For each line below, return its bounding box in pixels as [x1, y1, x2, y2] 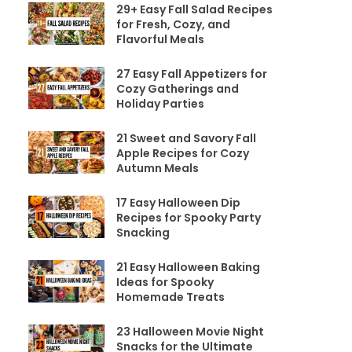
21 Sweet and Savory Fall [115, 130, 256, 146]
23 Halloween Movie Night [115, 324, 264, 339]
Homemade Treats [115, 289, 225, 305]
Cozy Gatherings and [115, 81, 239, 97]
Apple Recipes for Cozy [115, 145, 249, 161]
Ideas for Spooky [115, 274, 214, 290]
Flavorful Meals [115, 31, 204, 47]
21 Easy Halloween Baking [115, 259, 260, 275]
